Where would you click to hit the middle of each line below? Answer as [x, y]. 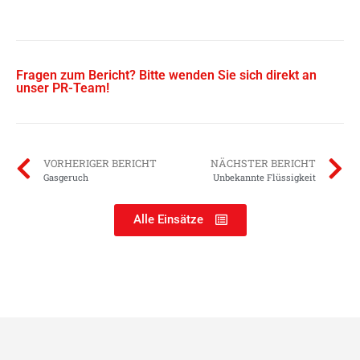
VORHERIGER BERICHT [100, 164]
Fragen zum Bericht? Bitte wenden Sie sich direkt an [166, 76]
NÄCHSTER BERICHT [263, 164]
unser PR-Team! [63, 88]
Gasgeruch [66, 178]
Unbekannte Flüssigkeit [264, 178]
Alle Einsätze [168, 220]
